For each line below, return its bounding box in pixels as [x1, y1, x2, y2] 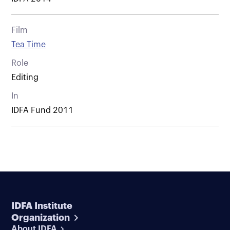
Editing [11, 73, 39, 82]
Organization [11, 213, 70, 222]
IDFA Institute [11, 201, 73, 210]
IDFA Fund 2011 [11, 106, 74, 114]
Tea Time [11, 40, 46, 49]
